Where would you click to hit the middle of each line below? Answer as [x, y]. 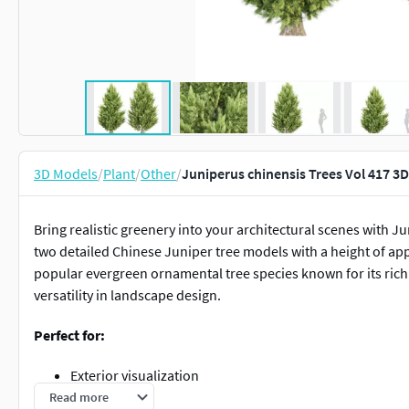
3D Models [66, 173]
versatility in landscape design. [127, 295]
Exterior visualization [135, 375]
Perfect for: [69, 335]
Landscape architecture [142, 397]
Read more [79, 397]
